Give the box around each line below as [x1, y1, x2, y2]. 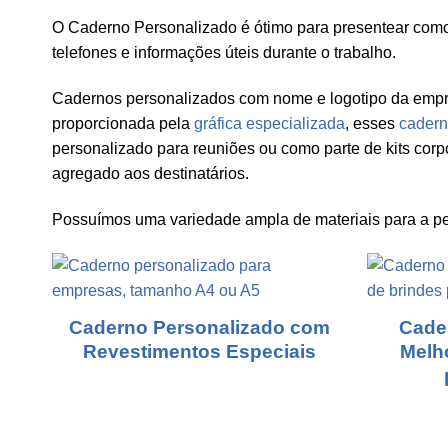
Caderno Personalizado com [69, 317, 330, 339]
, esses [345, 115, 399, 133]
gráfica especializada [194, 115, 345, 133]
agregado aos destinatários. [52, 165, 249, 183]
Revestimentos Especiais [83, 341, 316, 363]
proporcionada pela [52, 115, 194, 133]
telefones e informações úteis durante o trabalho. [52, 44, 396, 62]
